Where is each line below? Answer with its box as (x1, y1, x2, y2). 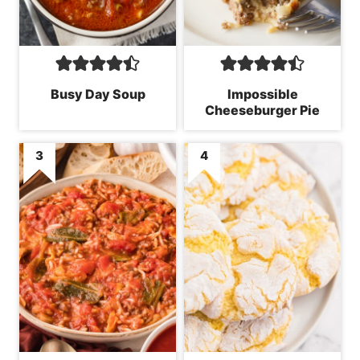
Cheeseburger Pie (205, 101, 320, 118)
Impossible (227, 85, 298, 102)
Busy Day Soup (50, 85, 145, 102)
